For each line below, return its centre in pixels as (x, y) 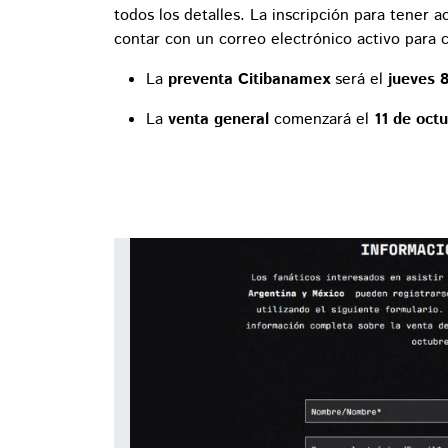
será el (359, 79)
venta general (218, 119)
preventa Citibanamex (249, 79)
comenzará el (321, 119)
